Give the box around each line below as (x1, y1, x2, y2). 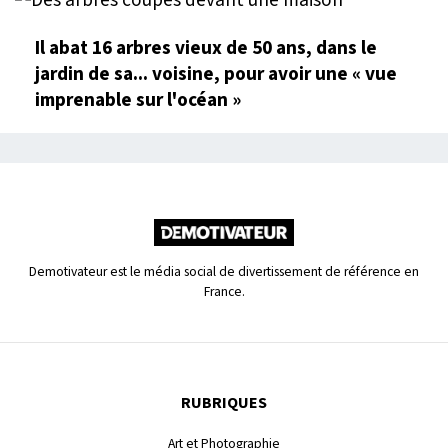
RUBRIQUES (181, 391, 267, 414)
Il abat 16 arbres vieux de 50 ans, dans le (35, 33, 377, 62)
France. (203, 281, 245, 301)
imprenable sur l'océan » (35, 85, 241, 114)
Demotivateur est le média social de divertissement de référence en (29, 261, 419, 281)
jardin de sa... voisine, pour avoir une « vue (35, 59, 397, 88)
